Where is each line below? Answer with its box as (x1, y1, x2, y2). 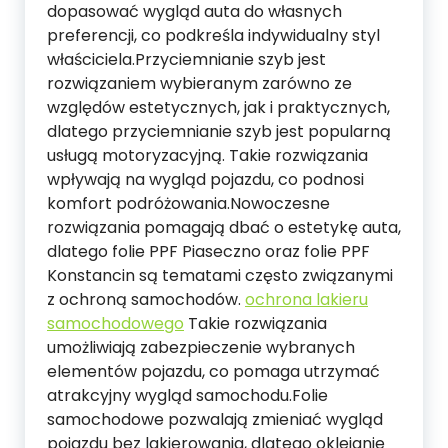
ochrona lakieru (245, 288, 368, 312)
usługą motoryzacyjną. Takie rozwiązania (47, 144, 368, 168)
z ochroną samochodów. (47, 288, 245, 312)
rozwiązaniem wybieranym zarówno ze (47, 72, 352, 96)
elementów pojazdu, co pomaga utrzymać (47, 360, 380, 384)
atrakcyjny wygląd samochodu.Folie (47, 384, 328, 408)
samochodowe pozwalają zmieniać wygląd (47, 408, 383, 432)
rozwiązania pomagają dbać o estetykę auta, (47, 216, 401, 240)
